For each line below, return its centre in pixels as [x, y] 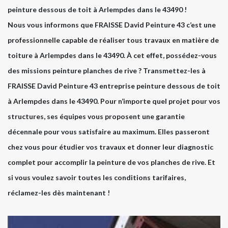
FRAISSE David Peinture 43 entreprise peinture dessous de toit [114, 86]
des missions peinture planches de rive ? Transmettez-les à [107, 71]
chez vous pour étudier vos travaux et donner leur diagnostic [110, 147]
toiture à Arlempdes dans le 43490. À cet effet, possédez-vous [112, 55]
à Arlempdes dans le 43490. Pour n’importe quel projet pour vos [114, 101]
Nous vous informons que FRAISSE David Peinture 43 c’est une [112, 25]
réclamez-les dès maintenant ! [59, 193]
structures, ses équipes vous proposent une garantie [96, 117]
